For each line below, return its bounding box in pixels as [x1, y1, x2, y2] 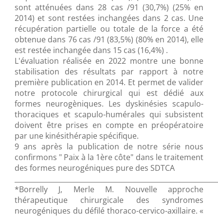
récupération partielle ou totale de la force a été [15, 23, 203, 35]
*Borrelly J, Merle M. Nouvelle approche [15, 184, 203, 195]
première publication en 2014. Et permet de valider [15, 77, 203, 88]
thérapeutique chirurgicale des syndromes [15, 195, 203, 206]
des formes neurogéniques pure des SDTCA [15, 163, 175, 174]
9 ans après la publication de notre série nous [15, 141, 203, 152]
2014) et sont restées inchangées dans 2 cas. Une [15, 13, 203, 24]
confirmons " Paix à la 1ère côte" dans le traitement [15, 152, 203, 163]
